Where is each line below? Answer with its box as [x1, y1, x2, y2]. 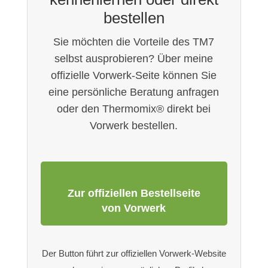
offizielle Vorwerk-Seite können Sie [51, 69, 217, 82]
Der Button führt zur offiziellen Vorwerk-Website [41, 248, 226, 259]
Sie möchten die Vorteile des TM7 [53, 36, 215, 48]
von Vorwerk [102, 202, 166, 215]
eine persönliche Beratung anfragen [48, 86, 220, 99]
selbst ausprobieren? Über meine [54, 53, 214, 65]
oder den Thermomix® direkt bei [57, 103, 211, 115]
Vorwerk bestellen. [90, 120, 178, 132]
